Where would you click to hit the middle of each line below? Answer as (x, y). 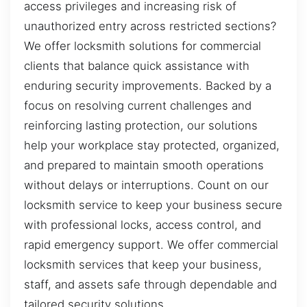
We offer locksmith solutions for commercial (143, 46)
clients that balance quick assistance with (137, 66)
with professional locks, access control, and (143, 225)
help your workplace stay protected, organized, (152, 146)
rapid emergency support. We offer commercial (151, 245)
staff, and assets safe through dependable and (150, 285)
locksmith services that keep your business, (143, 265)
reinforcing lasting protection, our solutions (141, 126)
